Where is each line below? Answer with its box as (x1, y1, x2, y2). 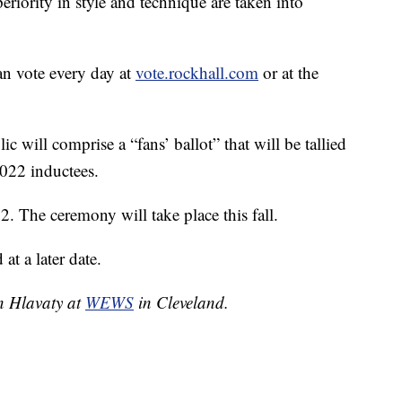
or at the (258, 61, 319, 84)
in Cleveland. (134, 291, 229, 314)
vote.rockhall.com (135, 61, 258, 84)
